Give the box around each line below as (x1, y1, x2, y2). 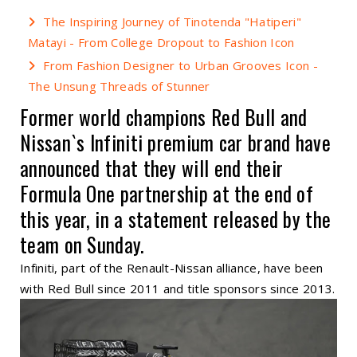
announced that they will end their (20, 152, 284, 182)
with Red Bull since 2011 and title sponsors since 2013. (20, 280, 335, 296)
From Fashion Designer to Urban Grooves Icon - (43, 57, 318, 73)
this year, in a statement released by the (20, 203, 331, 233)
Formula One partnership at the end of (20, 178, 314, 208)
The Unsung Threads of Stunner (28, 77, 210, 94)
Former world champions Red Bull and (20, 101, 308, 131)
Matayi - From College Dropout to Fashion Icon (28, 33, 295, 50)
